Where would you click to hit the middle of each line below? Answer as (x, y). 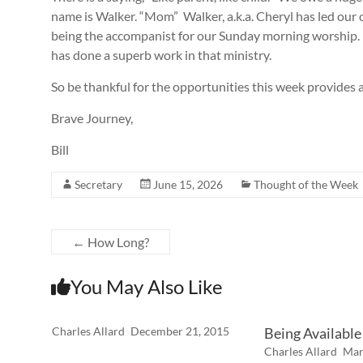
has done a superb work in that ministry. (161, 55)
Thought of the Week (306, 184)
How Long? (117, 242)
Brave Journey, (92, 118)
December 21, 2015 (179, 331)
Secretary (98, 184)
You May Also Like (147, 286)
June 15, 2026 (188, 184)
